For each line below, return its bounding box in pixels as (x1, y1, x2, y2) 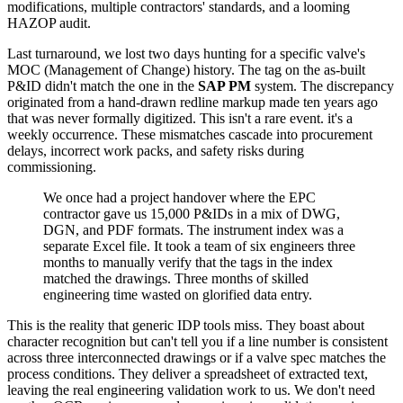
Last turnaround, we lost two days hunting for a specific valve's (7, 46, 365, 62)
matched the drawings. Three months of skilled (43, 271, 309, 287)
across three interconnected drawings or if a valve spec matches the (7, 350, 386, 366)
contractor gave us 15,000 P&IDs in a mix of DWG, (43, 206, 340, 222)
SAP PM (198, 78, 251, 94)
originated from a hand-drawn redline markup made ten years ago (7, 94, 378, 111)
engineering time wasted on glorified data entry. (43, 287, 312, 303)
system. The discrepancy (251, 78, 394, 94)
